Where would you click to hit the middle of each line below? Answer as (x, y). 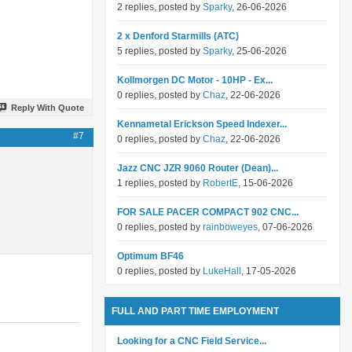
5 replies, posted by (160, 51)
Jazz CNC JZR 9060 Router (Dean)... (198, 168)
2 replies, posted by (160, 7)
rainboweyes (230, 227)
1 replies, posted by (160, 183)
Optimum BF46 (150, 256)
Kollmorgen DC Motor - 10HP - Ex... (195, 80)
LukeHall (222, 271)
